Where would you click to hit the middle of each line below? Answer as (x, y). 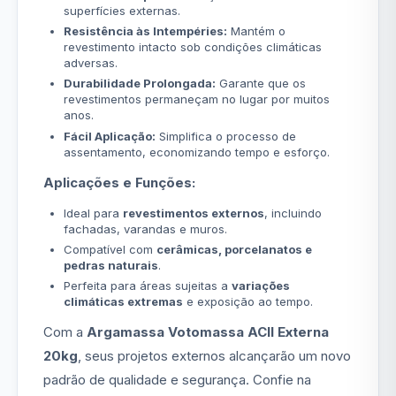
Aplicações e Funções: (119, 182)
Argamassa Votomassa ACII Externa (208, 331)
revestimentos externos (193, 213)
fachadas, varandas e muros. (145, 228)
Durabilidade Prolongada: (139, 84)
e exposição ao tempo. (247, 301)
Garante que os (260, 84)
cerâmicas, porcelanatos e (234, 249)
